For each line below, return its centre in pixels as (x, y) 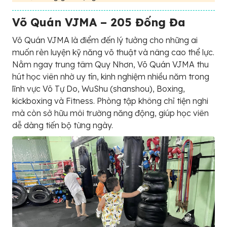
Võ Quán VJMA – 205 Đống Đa (99, 22)
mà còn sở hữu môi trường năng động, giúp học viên (110, 113)
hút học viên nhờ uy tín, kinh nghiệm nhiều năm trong (111, 77)
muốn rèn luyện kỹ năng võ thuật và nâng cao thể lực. (113, 52)
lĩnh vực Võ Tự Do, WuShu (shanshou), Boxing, (99, 89)
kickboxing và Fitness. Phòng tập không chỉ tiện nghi (110, 101)
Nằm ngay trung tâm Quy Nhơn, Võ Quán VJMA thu (110, 64)
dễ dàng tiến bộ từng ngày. (63, 125)
